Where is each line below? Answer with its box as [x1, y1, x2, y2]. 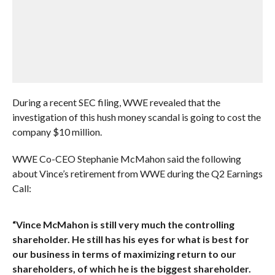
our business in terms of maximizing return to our [12, 248, 236, 260]
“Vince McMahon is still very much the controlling [12, 219, 234, 230]
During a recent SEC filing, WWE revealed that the [12, 96, 220, 108]
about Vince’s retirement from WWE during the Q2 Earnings [12, 168, 263, 179]
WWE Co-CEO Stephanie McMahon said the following [12, 153, 241, 165]
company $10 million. [12, 126, 102, 137]
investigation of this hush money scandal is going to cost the [12, 111, 261, 123]
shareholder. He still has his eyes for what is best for [12, 233, 249, 245]
